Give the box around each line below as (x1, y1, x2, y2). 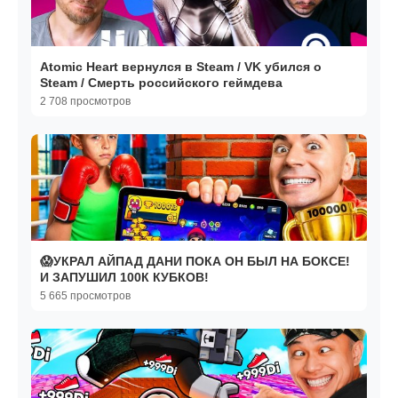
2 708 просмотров (40, 95, 131, 108)
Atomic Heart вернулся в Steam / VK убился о (40, 60, 322, 75)
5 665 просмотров (40, 290, 131, 303)
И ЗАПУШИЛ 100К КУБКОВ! (40, 270, 209, 285)
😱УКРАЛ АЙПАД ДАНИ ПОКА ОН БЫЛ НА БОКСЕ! (40, 254, 350, 269)
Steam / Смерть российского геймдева (40, 76, 283, 91)
